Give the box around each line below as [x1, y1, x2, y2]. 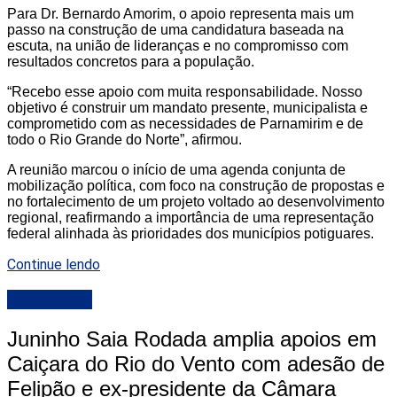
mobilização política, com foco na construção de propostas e [7, 178, 385, 194]
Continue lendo [7, 256, 100, 274]
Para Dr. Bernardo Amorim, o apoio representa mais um [7, 6, 354, 22]
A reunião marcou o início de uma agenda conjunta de [7, 162, 346, 178]
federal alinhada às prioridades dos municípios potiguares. [7, 226, 374, 242]
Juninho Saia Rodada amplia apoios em [7, 327, 377, 351]
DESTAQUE [7, 290, 92, 310]
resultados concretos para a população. [7, 54, 254, 70]
